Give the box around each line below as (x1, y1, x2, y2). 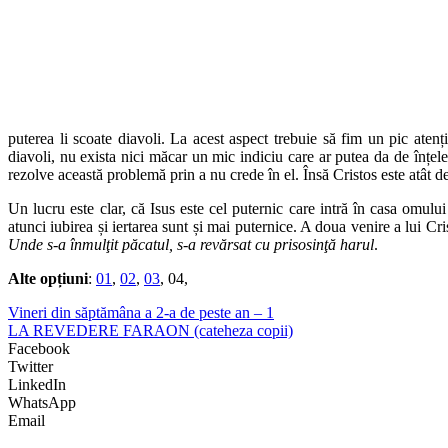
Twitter (8, 357, 53, 375)
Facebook (8, 339, 70, 357)
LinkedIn (8, 375, 66, 393)
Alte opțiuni (8, 269, 88, 287)
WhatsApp (8, 393, 76, 411)
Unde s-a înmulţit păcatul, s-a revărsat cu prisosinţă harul (8, 235, 374, 253)
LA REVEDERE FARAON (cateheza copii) (8, 321, 293, 339)
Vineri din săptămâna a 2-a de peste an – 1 (8, 303, 274, 321)
